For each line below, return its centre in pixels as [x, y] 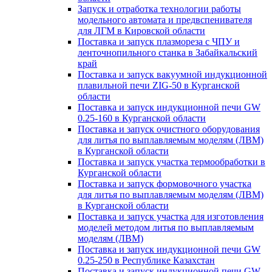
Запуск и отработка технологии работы [159, 9]
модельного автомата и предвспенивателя [165, 20]
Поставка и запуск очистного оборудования [169, 129]
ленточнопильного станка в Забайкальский [168, 53]
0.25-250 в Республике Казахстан [146, 260]
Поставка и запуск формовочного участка [165, 184]
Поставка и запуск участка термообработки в [172, 162]
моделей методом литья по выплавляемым [166, 227]
